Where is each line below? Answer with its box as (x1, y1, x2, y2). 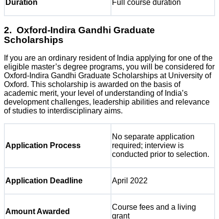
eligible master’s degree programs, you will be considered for (4, 63, 215, 71)
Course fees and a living (112, 203, 196, 212)
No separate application (112, 132, 195, 141)
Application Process (5, 141, 81, 150)
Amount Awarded (5, 207, 70, 216)
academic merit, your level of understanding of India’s (4, 89, 188, 98)
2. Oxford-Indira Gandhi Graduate (4, 24, 155, 35)
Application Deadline (5, 176, 83, 185)
